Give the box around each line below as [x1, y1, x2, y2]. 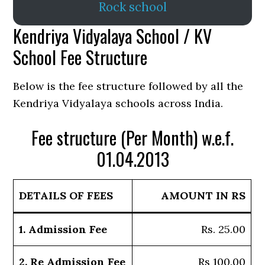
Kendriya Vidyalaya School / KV [13, 22, 212, 50]
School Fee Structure [13, 44, 148, 71]
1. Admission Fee [19, 222, 108, 237]
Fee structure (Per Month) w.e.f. [31, 124, 234, 151]
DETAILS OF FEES [19, 189, 114, 203]
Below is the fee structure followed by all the [13, 79, 244, 93]
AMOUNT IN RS [161, 189, 246, 203]
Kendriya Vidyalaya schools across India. [13, 96, 224, 111]
